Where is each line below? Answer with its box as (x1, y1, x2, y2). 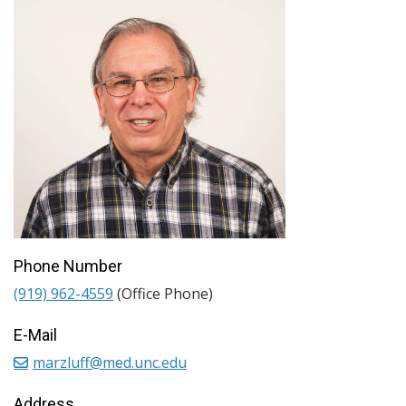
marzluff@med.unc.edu (33, 353, 187, 372)
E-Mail (14, 325, 57, 344)
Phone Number (14, 256, 122, 275)
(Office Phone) (113, 284, 213, 304)
